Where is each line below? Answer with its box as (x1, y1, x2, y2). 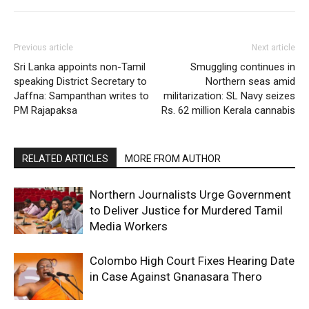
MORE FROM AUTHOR (125, 152, 221, 164)
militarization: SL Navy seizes (163, 89, 295, 102)
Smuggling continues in (190, 60, 295, 73)
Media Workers (90, 219, 168, 233)
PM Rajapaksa (14, 103, 77, 117)
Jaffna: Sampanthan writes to (14, 89, 149, 102)
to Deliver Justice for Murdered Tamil (90, 203, 283, 217)
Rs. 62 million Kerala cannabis (161, 103, 295, 117)
